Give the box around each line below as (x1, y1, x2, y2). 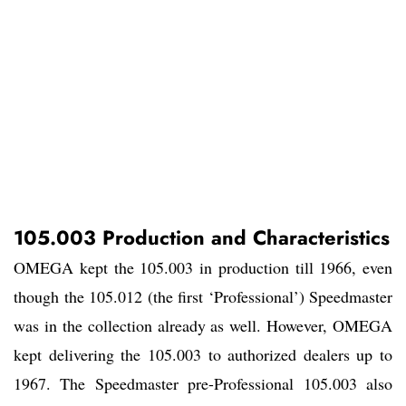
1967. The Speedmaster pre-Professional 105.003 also (14, 372, 392, 395)
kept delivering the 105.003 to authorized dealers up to (14, 343, 392, 366)
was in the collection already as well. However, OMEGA (14, 314, 392, 337)
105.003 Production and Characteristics (14, 223, 390, 253)
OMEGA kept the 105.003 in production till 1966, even (14, 256, 392, 279)
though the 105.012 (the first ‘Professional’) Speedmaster (14, 285, 392, 308)
